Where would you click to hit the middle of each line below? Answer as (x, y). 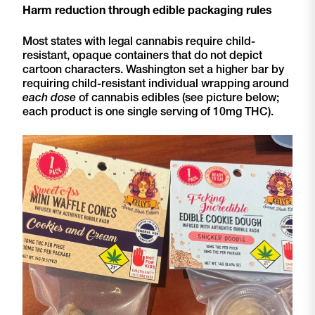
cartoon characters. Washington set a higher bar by (153, 69)
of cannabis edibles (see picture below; (179, 97)
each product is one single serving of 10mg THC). (149, 111)
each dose (51, 97)
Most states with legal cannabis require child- (139, 41)
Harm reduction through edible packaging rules (149, 10)
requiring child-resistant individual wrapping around (156, 83)
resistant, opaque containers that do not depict (142, 55)
